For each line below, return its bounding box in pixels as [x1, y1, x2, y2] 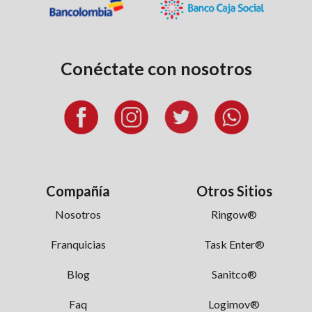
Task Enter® [203, 237, 265, 251]
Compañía [46, 182, 110, 199]
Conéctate [60, 57, 144, 79]
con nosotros [143, 57, 252, 79]
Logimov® [208, 297, 260, 311]
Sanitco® [211, 267, 257, 281]
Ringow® [211, 207, 257, 221]
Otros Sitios [196, 182, 272, 199]
